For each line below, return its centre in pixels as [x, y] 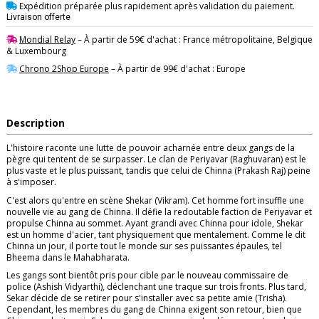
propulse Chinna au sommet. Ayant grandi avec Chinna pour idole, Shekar [155, 223]
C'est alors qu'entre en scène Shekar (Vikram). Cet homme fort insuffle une [155, 200]
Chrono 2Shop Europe [64, 69]
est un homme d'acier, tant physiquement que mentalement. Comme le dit [156, 234]
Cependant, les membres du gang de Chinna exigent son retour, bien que [154, 310]
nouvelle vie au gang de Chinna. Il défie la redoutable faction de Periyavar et [159, 211]
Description [36, 123]
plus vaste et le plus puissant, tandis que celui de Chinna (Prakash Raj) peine [158, 171]
